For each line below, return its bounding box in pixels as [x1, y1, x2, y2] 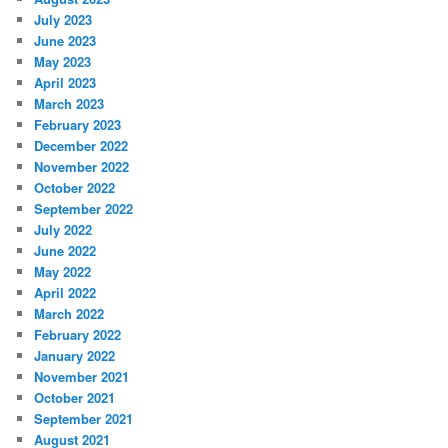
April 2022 [34, 283, 97, 303]
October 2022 [34, 178, 116, 198]
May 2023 [34, 52, 92, 72]
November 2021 [34, 367, 130, 387]
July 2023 [34, 10, 93, 30]
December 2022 [34, 136, 129, 156]
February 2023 [34, 115, 122, 135]
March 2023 [34, 94, 105, 114]
